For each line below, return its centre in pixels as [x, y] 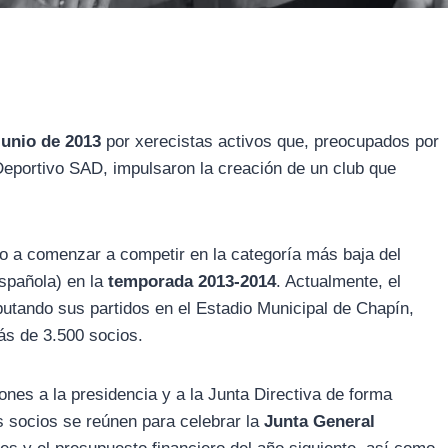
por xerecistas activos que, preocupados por [270, 142]
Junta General [319, 422]
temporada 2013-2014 [192, 282]
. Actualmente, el [338, 282]
